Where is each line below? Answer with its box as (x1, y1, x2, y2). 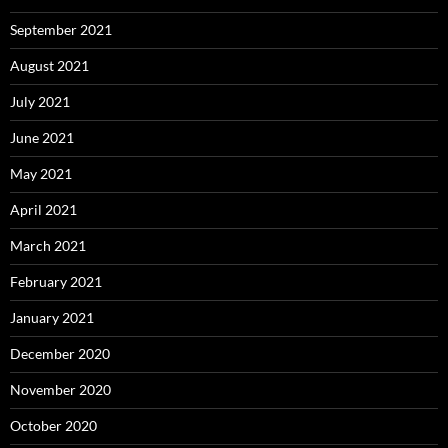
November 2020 (10, 381, 111, 399)
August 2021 (10, 57, 89, 75)
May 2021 (10, 165, 72, 183)
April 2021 (10, 201, 77, 219)
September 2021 (10, 21, 112, 39)
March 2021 (10, 237, 86, 255)
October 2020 (10, 417, 97, 435)
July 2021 (10, 93, 70, 111)
